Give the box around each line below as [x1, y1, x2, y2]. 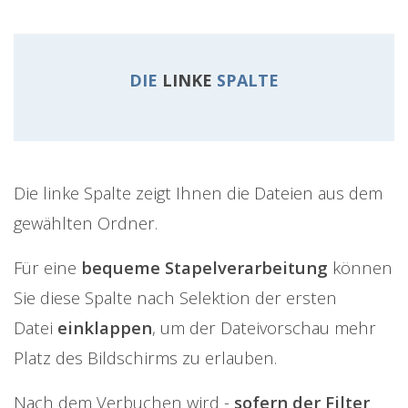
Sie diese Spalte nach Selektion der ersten [14, 285, 337, 309]
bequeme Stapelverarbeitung [76, 255, 328, 279]
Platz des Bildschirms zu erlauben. [14, 345, 277, 369]
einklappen [57, 315, 152, 339]
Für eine [14, 255, 76, 279]
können [328, 255, 393, 279]
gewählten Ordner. [14, 210, 158, 234]
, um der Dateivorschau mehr [152, 315, 376, 339]
